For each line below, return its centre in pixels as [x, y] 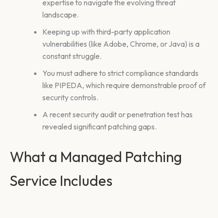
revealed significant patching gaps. [99, 127]
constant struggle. [72, 56]
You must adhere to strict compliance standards [120, 73]
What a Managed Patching [96, 157]
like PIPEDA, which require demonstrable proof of [124, 85]
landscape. [60, 15]
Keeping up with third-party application [106, 32]
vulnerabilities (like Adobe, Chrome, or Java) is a [121, 44]
